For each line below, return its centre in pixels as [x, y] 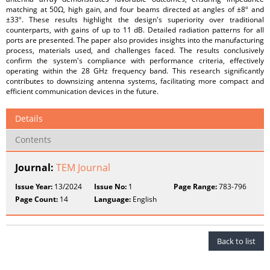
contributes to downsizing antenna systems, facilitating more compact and [135, 81]
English [144, 199]
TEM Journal [83, 168]
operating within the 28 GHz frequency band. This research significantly [135, 71]
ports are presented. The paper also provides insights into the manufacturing [135, 40]
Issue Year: [34, 187]
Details [29, 118]
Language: [113, 199]
